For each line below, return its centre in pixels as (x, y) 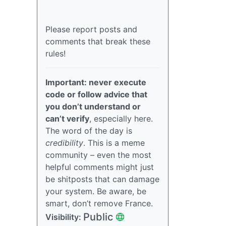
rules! (55, 53)
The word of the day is (89, 130)
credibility (64, 143)
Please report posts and (91, 29)
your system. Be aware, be (96, 191)
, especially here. (121, 118)
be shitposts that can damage (102, 179)
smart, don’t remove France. (99, 203)
